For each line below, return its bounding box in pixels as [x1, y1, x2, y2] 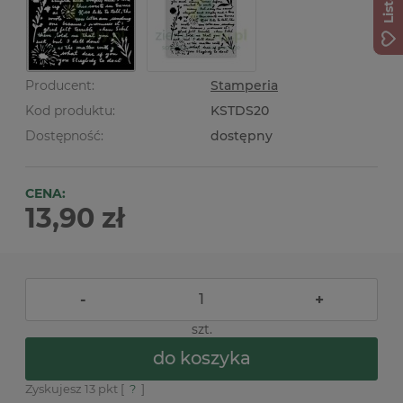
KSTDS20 [210, 102, 269, 119]
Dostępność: [25, 127, 103, 144]
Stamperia [210, 76, 278, 94]
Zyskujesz [25, 381, 85, 396]
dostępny [210, 127, 273, 144]
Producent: [25, 76, 94, 94]
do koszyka [152, 347, 251, 370]
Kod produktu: [25, 102, 115, 119]
